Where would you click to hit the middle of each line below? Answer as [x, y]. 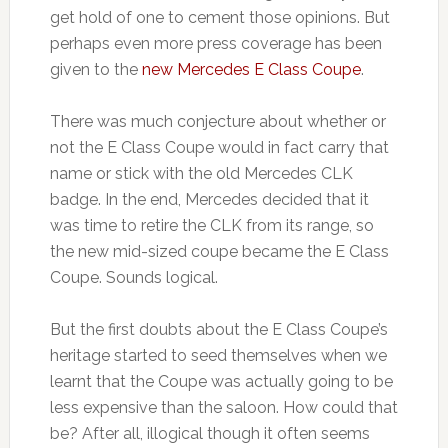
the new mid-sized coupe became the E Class [219, 252]
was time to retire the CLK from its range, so [211, 226]
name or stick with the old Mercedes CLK [201, 174]
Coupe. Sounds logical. [133, 278]
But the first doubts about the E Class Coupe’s [218, 330]
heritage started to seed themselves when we [218, 356]
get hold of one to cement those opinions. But [219, 18]
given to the [95, 70]
